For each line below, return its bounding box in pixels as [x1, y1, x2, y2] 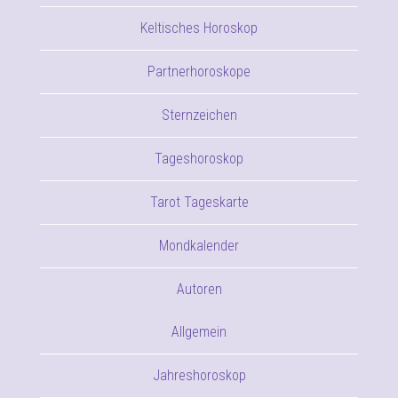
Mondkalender [159, 237, 239, 254]
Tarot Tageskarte [149, 194, 249, 211]
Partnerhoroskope [147, 63, 251, 80]
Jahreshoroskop [152, 367, 246, 384]
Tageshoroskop [155, 150, 243, 167]
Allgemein [171, 323, 227, 340]
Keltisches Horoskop [140, 20, 258, 36]
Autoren [176, 281, 222, 298]
